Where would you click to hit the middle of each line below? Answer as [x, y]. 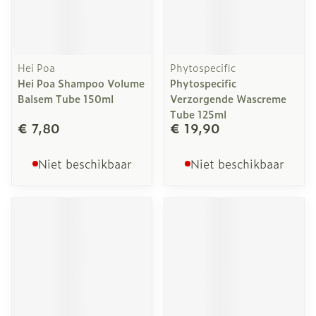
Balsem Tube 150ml [66, 98]
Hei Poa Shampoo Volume [81, 83]
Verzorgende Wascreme [228, 98]
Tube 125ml [198, 114]
